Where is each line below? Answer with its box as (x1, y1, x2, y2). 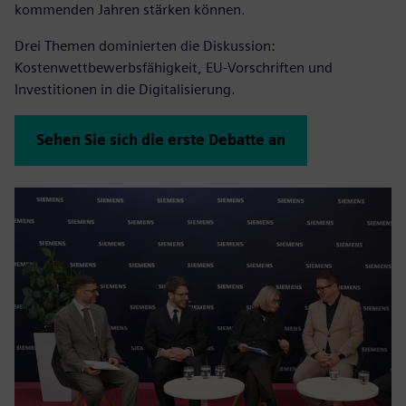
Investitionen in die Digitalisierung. (14, 81, 236, 99)
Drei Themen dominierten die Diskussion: (14, 37, 275, 55)
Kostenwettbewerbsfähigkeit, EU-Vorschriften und (14, 59, 333, 77)
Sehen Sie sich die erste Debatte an (36, 131, 285, 150)
